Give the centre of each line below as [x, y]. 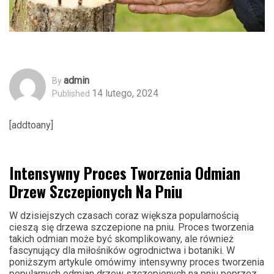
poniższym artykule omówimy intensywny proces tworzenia [137, 262]
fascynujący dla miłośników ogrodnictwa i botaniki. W [122, 251]
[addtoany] [31, 125]
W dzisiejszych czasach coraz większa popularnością [124, 216]
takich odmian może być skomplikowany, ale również [121, 239]
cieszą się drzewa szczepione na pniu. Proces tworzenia [131, 228]
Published [71, 93]
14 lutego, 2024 [125, 93]
